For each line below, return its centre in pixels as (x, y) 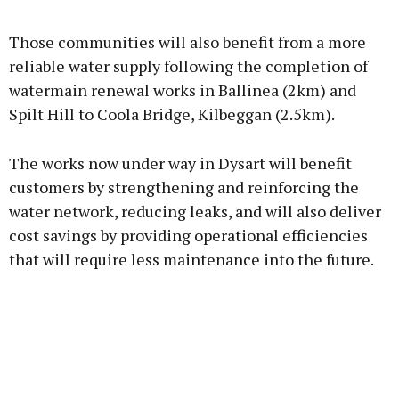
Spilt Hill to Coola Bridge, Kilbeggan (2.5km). (172, 114)
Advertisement (199, 12)
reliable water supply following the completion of (188, 66)
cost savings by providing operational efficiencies (188, 236)
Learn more (199, 118)
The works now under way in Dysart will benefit (180, 163)
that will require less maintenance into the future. (191, 260)
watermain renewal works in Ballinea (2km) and (183, 90)
